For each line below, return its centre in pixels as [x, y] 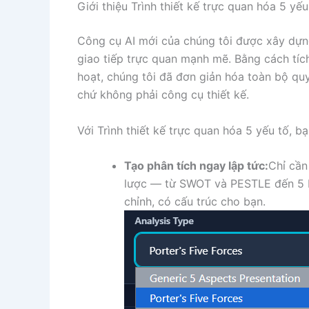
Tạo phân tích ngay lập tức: [196, 166]
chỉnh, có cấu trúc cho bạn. [195, 202]
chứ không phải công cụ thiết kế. [163, 95]
